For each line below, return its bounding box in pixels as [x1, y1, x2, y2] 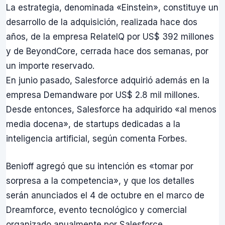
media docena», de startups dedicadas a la [6, 119, 180, 130]
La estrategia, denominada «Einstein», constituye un [6, 3, 218, 13]
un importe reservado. [6, 61, 94, 71]
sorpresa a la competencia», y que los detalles [6, 175, 194, 186]
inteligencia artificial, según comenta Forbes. [6, 134, 187, 144]
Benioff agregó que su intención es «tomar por [6, 161, 193, 171]
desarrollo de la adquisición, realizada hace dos [6, 17, 197, 28]
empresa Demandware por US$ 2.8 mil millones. [6, 90, 199, 100]
